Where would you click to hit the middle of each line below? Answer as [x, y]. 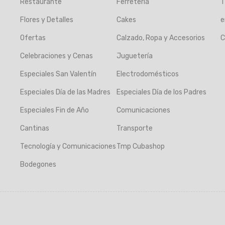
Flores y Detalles [47, 20]
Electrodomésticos [148, 74]
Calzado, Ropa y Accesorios [161, 38]
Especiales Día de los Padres [161, 92]
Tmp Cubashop [141, 146]
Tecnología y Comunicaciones [68, 146]
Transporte [135, 128]
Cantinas [35, 128]
